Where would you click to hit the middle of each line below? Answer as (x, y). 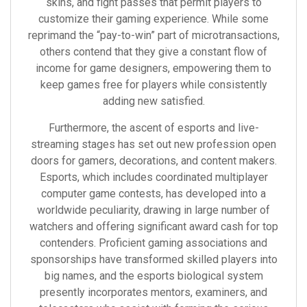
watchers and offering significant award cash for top (153, 226)
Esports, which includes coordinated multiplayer (153, 177)
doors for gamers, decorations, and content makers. (153, 161)
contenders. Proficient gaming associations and (153, 243)
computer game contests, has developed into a (153, 194)
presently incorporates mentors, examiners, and (153, 292)
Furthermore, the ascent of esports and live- (153, 128)
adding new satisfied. (153, 101)
